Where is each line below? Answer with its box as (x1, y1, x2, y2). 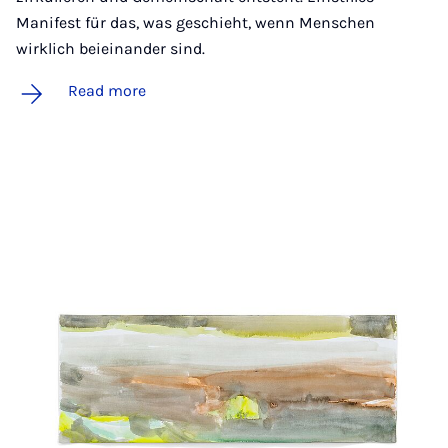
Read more (68, 80, 146, 100)
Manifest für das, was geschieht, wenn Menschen (16, 12, 375, 32)
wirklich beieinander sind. (16, 38, 205, 58)
